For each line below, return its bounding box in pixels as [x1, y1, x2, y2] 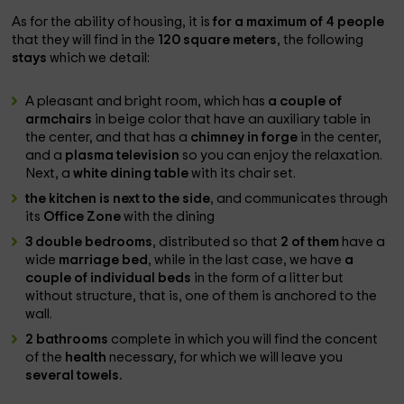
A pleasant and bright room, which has [25, 95, 269, 108]
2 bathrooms [25, 333, 112, 346]
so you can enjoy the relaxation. [182, 149, 383, 162]
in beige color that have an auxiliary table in [95, 113, 372, 126]
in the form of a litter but [194, 271, 344, 285]
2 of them [280, 235, 343, 249]
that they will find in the [12, 33, 159, 47]
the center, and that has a [25, 131, 191, 144]
